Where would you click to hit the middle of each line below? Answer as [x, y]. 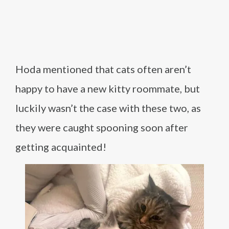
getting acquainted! [61, 146]
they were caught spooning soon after [102, 127]
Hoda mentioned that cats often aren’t [103, 69]
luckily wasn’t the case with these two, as [108, 108]
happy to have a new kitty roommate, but [108, 88]
